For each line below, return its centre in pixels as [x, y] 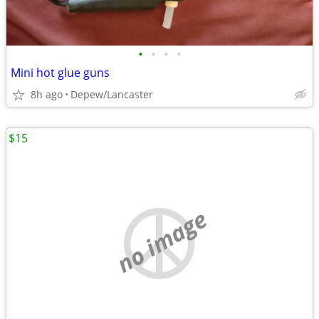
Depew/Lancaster [112, 94]
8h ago [47, 94]
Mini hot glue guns [60, 73]
